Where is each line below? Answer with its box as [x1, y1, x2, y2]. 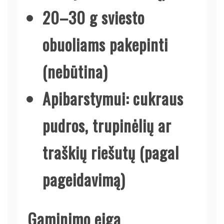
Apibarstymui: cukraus [42, 86, 183, 110]
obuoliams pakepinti [42, 32, 168, 56]
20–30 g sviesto [42, 5, 144, 29]
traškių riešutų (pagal [42, 140, 179, 164]
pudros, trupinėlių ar [42, 113, 171, 137]
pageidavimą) [42, 167, 125, 191]
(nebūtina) [42, 59, 108, 83]
